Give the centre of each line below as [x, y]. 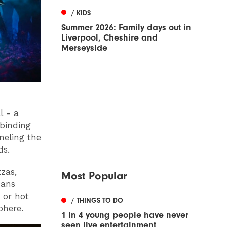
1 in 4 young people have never [125, 215]
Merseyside [84, 48]
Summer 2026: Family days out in [126, 27]
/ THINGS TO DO [97, 201]
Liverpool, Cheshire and [109, 37]
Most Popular [94, 176]
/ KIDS [81, 13]
